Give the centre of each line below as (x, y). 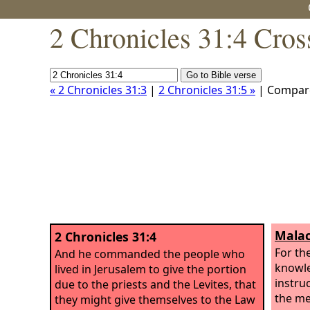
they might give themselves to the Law (155, 299)
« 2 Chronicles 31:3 (98, 90)
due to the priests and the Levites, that (155, 284)
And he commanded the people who (150, 254)
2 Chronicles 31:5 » (207, 90)
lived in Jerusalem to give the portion (151, 269)
